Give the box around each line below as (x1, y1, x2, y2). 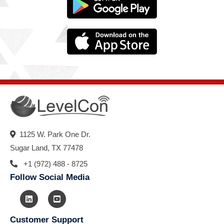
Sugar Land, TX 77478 (10, 143, 83, 152)
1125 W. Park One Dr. (15, 130, 90, 139)
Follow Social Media (10, 172, 89, 182)
